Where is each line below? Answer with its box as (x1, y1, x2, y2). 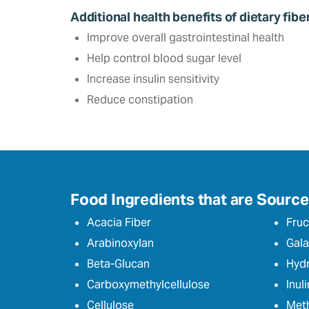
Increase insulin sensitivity (87, 71, 219, 86)
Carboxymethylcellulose (87, 277, 210, 292)
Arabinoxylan (87, 235, 154, 250)
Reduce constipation (87, 92, 193, 107)
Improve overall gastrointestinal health (87, 30, 284, 45)
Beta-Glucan (87, 256, 150, 271)
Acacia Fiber (87, 215, 151, 230)
